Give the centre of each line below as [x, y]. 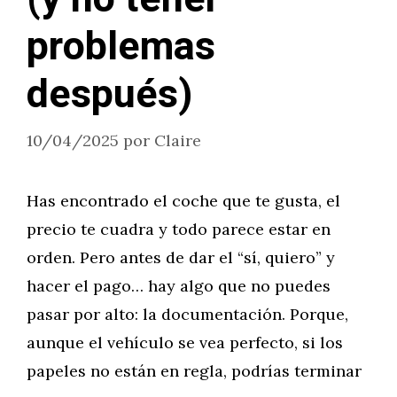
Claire [178, 140]
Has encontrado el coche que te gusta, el [183, 201]
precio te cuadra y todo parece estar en [179, 229]
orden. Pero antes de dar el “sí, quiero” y [181, 257]
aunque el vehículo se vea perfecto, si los [185, 343]
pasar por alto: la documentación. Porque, [187, 314]
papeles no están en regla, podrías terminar [194, 371]
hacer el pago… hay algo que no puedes [179, 286]
